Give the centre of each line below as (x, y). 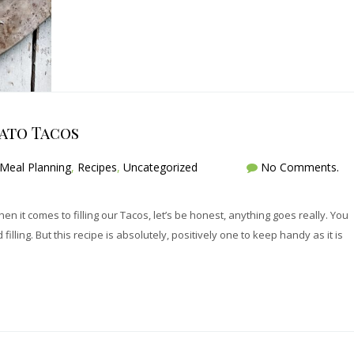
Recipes (97, 168)
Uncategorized (160, 168)
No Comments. (299, 168)
